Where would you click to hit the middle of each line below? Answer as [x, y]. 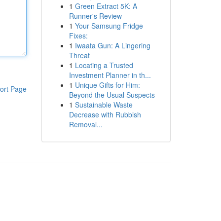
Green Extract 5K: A [106, 6]
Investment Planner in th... [110, 75]
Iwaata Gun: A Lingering [112, 45]
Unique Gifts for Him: [107, 85]
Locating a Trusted [104, 65]
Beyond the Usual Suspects [112, 95]
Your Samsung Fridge [109, 26]
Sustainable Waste [104, 105]
